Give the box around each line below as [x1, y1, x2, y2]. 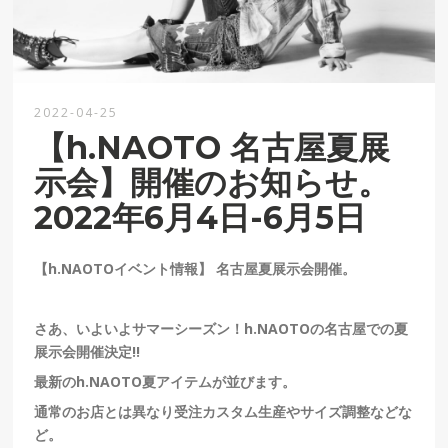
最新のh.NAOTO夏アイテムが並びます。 [34, 371, 297, 391]
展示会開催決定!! [34, 341, 141, 361]
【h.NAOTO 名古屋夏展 [34, 127, 391, 167]
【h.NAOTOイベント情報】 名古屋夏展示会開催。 [34, 258, 357, 278]
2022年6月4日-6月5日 [34, 197, 367, 237]
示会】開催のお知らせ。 [34, 162, 391, 202]
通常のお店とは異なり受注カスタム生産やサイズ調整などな [34, 401, 413, 421]
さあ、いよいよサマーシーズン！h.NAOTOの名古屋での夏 [34, 318, 409, 338]
